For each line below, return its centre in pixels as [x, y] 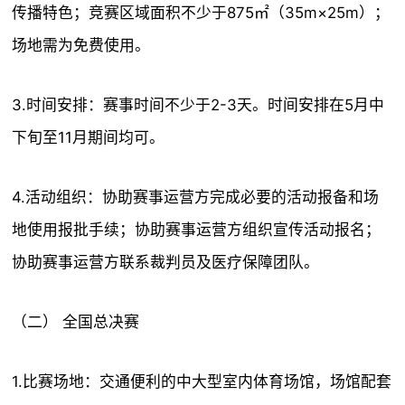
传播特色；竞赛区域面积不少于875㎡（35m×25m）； [201, 13]
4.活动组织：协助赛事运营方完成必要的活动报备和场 [196, 197]
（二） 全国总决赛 [76, 322]
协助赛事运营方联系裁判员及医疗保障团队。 [166, 262]
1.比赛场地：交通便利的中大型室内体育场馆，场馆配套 [202, 381]
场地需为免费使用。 [81, 45]
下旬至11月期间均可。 [89, 137]
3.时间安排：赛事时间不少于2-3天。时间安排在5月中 [198, 105]
